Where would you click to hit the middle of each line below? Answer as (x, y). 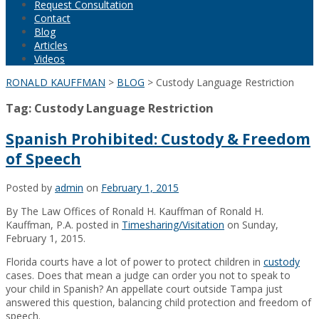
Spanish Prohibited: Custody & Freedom (158, 138)
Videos (49, 59)
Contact (52, 18)
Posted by (30, 188)
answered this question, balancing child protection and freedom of (158, 303)
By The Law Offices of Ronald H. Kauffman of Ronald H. (135, 211)
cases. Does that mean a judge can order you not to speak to (148, 276)
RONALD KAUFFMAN (56, 82)
